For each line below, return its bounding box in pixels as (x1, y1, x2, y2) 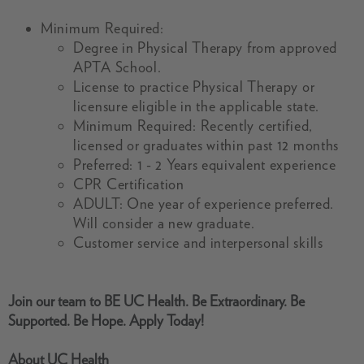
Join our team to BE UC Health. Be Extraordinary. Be (8, 292, 305, 310)
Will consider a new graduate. (73, 214, 255, 232)
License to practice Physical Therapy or (73, 78, 315, 95)
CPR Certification (73, 175, 184, 193)
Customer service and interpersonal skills (73, 234, 323, 251)
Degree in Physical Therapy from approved (73, 39, 338, 56)
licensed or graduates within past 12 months (73, 136, 340, 154)
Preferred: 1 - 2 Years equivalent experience (73, 156, 336, 173)
